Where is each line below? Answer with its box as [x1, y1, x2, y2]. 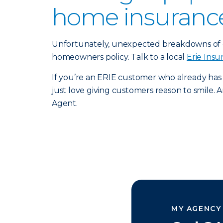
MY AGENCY [171, 204, 222, 213]
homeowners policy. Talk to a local [52, 52, 187, 62]
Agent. [52, 99, 78, 108]
